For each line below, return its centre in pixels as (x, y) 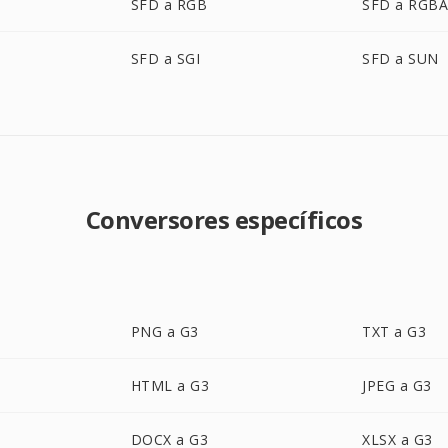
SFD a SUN (400, 58)
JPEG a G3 (397, 385)
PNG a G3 (164, 331)
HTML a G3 (170, 385)
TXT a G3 (394, 331)
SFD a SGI (165, 58)
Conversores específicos (224, 219)
